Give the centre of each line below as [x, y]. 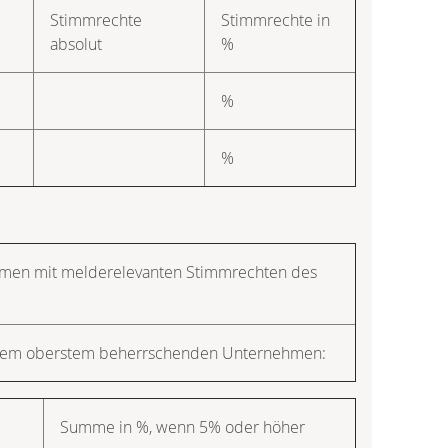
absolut [76, 43]
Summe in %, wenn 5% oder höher [182, 426]
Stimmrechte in [275, 19]
